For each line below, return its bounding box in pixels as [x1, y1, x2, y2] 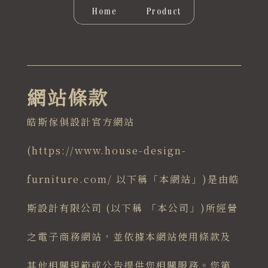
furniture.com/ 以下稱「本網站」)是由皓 [26, 172, 240, 187]
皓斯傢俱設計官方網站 [26, 115, 135, 129]
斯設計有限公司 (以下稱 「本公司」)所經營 [26, 201, 238, 215]
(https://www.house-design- [26, 144, 187, 158]
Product [146, 7, 182, 17]
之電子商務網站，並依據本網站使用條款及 [26, 230, 232, 244]
